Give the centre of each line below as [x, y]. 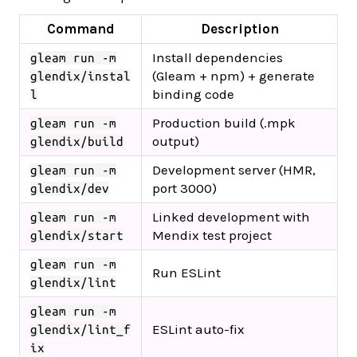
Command [80, 28]
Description [239, 28]
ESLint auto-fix [198, 329]
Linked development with [231, 216]
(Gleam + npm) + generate [233, 75]
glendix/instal [80, 76]
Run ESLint [186, 272]
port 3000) [184, 188]
